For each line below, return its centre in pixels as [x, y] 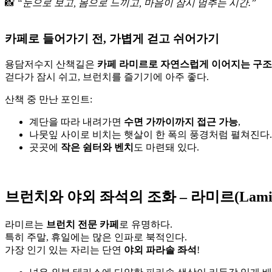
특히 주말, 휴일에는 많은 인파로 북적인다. [96, 237]
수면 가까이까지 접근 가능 [181, 121]
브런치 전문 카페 [83, 224]
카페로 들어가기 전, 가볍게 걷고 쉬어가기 [112, 38]
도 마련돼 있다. [166, 147]
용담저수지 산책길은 [51, 64]
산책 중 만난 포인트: [49, 99]
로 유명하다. [146, 224]
